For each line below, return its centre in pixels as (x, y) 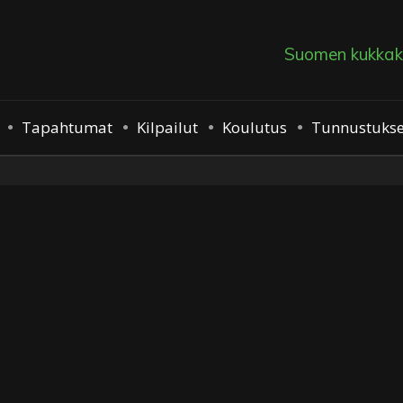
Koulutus (255, 127)
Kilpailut (167, 127)
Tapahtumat (67, 127)
